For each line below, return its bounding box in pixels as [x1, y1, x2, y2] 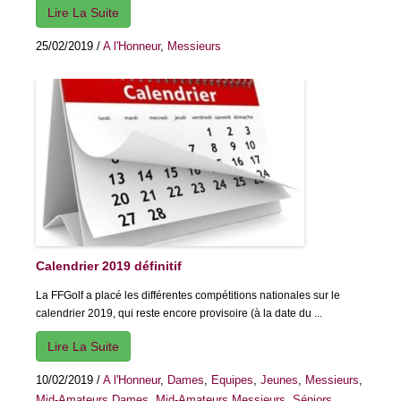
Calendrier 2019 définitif [36, 259, 182, 274]
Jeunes [260, 373, 298, 388]
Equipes [211, 373, 253, 388]
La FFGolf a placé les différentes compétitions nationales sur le [36, 289, 340, 303]
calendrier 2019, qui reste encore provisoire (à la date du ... [36, 307, 322, 320]
